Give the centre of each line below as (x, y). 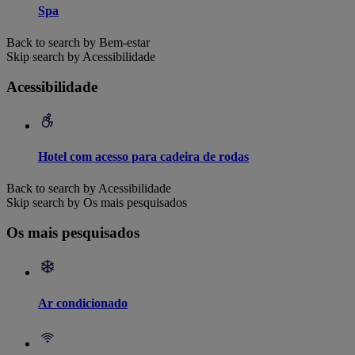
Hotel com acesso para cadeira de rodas (143, 157)
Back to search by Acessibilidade (89, 188)
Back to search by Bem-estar (78, 42)
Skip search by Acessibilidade (81, 56)
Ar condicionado (83, 303)
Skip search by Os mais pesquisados (97, 202)
